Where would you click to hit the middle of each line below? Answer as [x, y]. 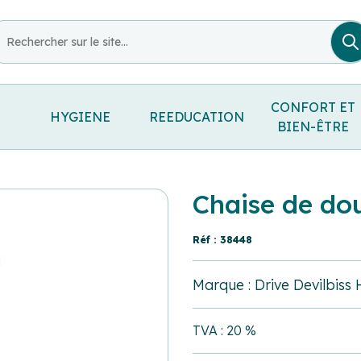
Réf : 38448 [222, 239]
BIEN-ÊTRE [313, 126]
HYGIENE [80, 116]
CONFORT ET [313, 107]
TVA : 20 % [224, 331]
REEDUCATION [197, 116]
